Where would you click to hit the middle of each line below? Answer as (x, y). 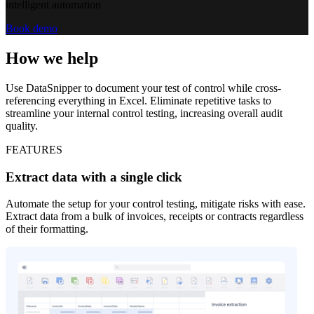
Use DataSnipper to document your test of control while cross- (143, 88)
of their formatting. (47, 229)
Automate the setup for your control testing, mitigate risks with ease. (156, 204)
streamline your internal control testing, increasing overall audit (144, 113)
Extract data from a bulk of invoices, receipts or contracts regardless (155, 217)
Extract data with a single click (94, 177)
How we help (52, 58)
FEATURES (34, 149)
